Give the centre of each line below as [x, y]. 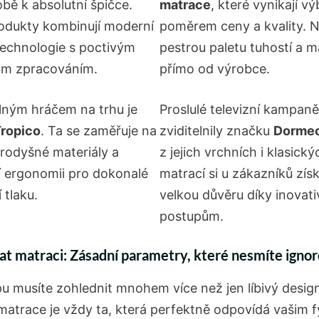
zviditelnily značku [216, 130]
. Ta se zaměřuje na [99, 130]
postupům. [192, 216]
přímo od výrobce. [215, 68]
